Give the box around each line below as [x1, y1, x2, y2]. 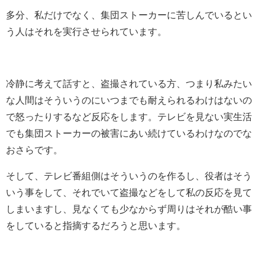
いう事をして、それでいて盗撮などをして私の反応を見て [6, 187, 252, 197]
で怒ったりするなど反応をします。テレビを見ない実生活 [6, 111, 252, 121]
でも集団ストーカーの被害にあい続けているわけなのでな [6, 128, 252, 138]
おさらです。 [6, 144, 63, 154]
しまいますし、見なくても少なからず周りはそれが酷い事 [6, 203, 252, 214]
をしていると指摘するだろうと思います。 [6, 220, 186, 230]
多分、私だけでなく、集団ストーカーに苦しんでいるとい [6, 9, 252, 20]
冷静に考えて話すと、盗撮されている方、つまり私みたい [6, 78, 252, 88]
